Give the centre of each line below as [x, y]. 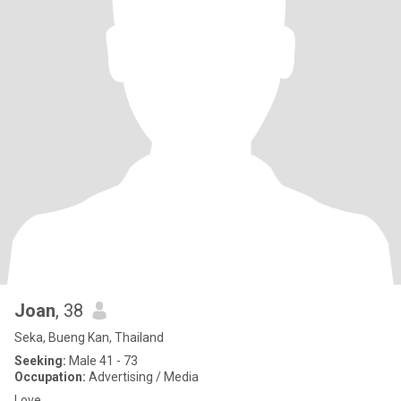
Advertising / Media [142, 377]
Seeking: [40, 361]
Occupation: [50, 377]
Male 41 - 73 [102, 361]
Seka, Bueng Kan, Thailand [89, 337]
